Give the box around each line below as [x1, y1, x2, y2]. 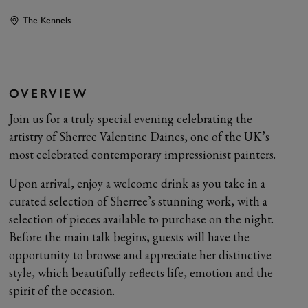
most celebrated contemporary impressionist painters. [9, 146, 276, 162]
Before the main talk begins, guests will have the [9, 229, 250, 245]
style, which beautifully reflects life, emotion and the [9, 265, 274, 280]
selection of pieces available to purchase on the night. [9, 211, 274, 227]
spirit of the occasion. [9, 283, 115, 298]
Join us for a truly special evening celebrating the [9, 111, 253, 126]
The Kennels [23, 14, 71, 26]
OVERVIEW [9, 86, 89, 101]
